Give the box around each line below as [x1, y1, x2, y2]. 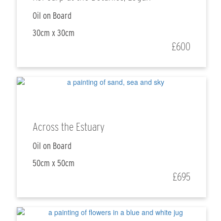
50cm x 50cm [33, 158, 75, 169]
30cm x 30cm [33, 28, 75, 38]
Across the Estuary [33, 120, 105, 134]
